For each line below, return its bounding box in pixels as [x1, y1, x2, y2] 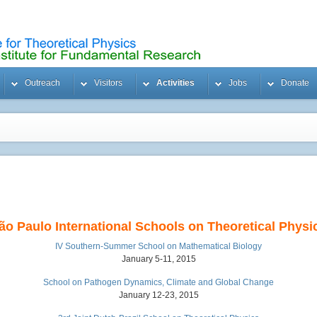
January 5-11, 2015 [121, 254, 196, 264]
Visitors [94, 78, 122, 88]
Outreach [25, 78, 60, 88]
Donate [281, 78, 309, 88]
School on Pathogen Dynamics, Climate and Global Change [43, 277, 274, 287]
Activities [156, 78, 195, 88]
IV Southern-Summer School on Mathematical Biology [55, 241, 262, 251]
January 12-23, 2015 [118, 290, 199, 300]
